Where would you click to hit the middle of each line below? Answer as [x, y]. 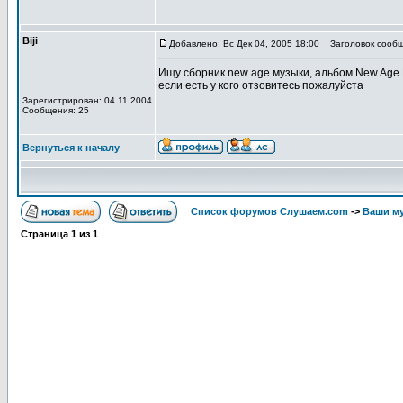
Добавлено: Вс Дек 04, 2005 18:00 [244, 44]
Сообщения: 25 [56, 110]
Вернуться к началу [71, 148]
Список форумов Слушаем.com [269, 211]
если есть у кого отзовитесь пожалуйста [261, 85]
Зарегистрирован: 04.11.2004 [87, 100]
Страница [46, 234]
